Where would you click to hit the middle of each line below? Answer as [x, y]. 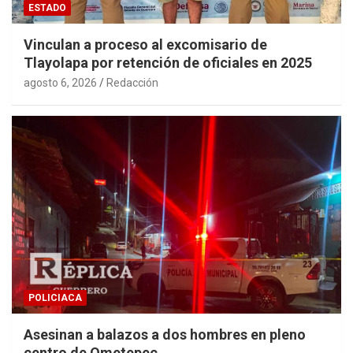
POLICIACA [55, 298]
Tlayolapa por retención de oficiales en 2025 [168, 63]
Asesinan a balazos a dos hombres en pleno [165, 335]
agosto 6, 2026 [60, 83]
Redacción [132, 83]
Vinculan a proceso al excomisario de [145, 45]
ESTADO [47, 8]
